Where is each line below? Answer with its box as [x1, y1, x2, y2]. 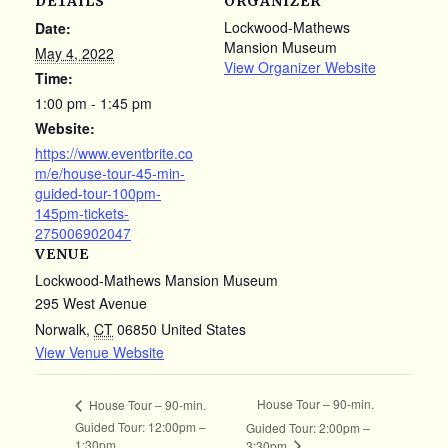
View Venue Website [35, 342, 164, 362]
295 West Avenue [35, 293, 147, 313]
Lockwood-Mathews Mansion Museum [35, 270, 278, 290]
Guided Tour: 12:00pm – [75, 418, 206, 436]
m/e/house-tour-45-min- [35, 163, 185, 183]
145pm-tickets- [35, 203, 129, 223]
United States [161, 319, 246, 339]
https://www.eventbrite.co [35, 143, 193, 163]
